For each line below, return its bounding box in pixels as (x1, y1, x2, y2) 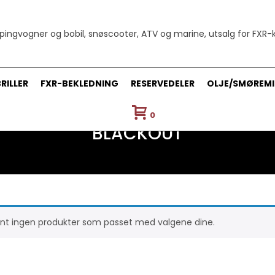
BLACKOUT (92, 122, 183, 145)
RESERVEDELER (130, 77, 195, 90)
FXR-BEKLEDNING (40, 77, 118, 90)
